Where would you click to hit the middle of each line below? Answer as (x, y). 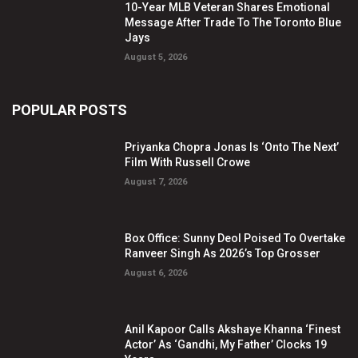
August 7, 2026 (156, 182)
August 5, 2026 (156, 57)
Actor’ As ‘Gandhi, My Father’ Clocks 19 (226, 344)
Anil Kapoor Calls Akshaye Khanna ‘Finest (233, 329)
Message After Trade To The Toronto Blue (233, 22)
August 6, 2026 (156, 273)
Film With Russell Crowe (188, 163)
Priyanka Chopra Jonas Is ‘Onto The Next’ (232, 147)
